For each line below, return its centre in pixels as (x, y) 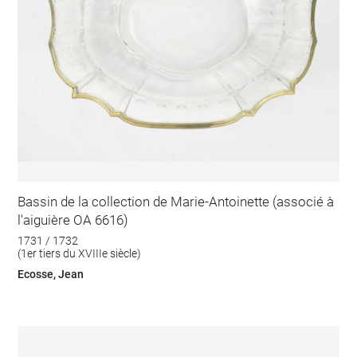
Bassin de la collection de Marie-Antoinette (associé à (176, 202)
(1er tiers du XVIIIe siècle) (80, 253)
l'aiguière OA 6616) (73, 220)
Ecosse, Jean (51, 274)
